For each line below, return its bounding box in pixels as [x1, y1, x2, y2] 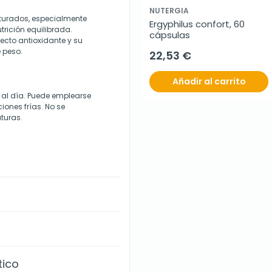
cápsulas [149, 29, 190, 42]
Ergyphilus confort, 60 [149, 18, 245, 31]
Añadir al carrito [172, 75, 246, 88]
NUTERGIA [149, 5, 189, 16]
